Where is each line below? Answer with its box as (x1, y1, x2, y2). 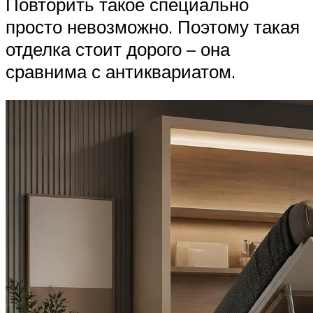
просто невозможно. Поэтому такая (6, 15, 300, 38)
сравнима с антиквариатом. (6, 59, 235, 82)
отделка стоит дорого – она (6, 37, 230, 60)
